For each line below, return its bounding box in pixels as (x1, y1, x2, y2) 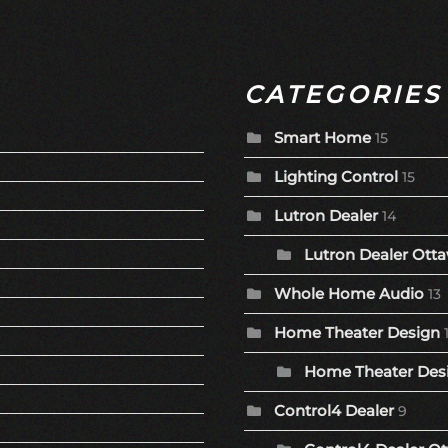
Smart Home (274, 128, 371, 148)
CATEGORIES (244, 80, 442, 110)
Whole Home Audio (274, 284, 424, 304)
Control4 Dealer (274, 401, 394, 421)
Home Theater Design (274, 323, 440, 343)
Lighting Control (274, 167, 398, 187)
